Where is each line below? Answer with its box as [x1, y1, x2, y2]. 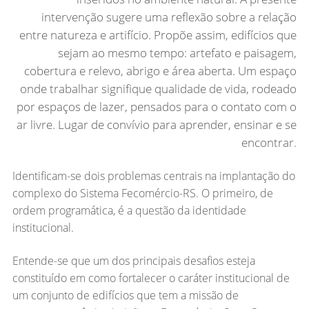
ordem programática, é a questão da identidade [12, 203, 246, 219]
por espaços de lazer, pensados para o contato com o [17, 99, 297, 115]
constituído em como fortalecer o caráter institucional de [12, 270, 290, 286]
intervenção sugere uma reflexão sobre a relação [41, 9, 297, 26]
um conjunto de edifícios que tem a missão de [12, 288, 239, 303]
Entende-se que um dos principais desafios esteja [12, 253, 255, 269]
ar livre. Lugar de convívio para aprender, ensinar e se [17, 117, 297, 133]
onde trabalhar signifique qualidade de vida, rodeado [20, 81, 297, 97]
